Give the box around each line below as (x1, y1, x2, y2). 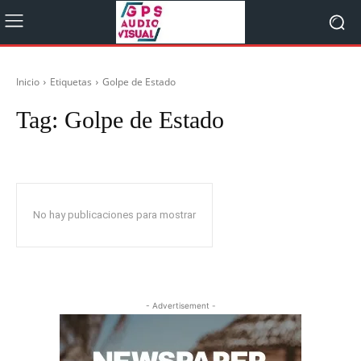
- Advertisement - (145, 301, 216, 310)
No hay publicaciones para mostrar (33, 209, 196, 221)
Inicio (16, 75, 39, 89)
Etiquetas (50, 75, 92, 89)
